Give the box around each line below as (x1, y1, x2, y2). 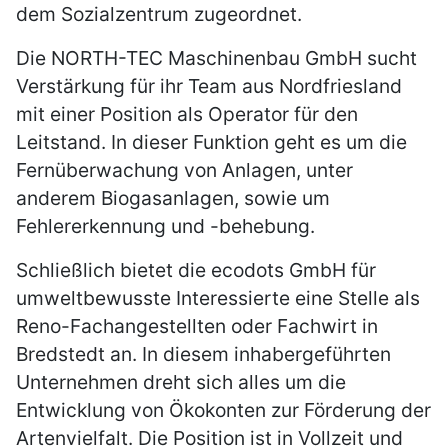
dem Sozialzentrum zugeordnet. (16, 2, 302, 27)
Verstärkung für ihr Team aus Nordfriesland (16, 74, 402, 99)
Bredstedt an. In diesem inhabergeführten (16, 342, 391, 367)
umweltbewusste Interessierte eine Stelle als (16, 286, 420, 311)
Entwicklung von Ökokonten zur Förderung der (16, 398, 431, 423)
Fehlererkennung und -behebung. (16, 214, 315, 239)
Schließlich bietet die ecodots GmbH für (16, 258, 376, 283)
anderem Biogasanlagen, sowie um (16, 186, 330, 211)
